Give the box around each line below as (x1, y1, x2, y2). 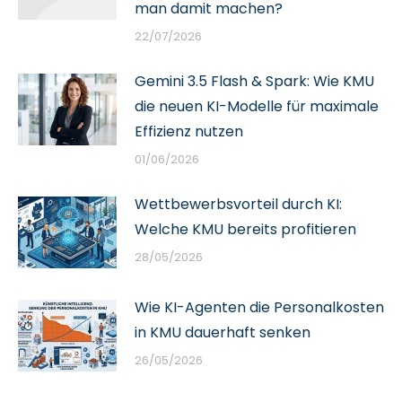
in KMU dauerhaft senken (135, 322, 310, 343)
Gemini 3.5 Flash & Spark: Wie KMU (135, 71, 374, 92)
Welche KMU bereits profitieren (135, 219, 356, 240)
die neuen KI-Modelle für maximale (135, 96, 379, 117)
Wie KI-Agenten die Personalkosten (135, 297, 384, 318)
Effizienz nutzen (135, 121, 243, 142)
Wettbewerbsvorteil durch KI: (135, 194, 342, 214)
